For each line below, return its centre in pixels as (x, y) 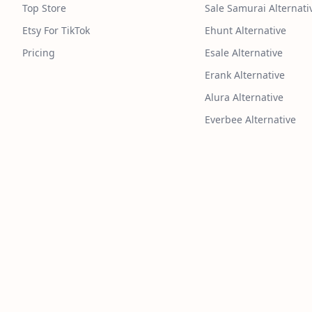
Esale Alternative (244, 53)
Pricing (39, 53)
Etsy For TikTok (56, 31)
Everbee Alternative (251, 120)
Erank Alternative (245, 75)
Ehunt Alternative (246, 31)
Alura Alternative (244, 97)
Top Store (44, 8)
